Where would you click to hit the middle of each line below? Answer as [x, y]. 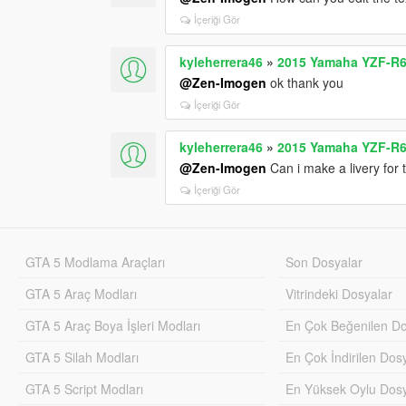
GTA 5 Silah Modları [82, 357]
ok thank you [305, 82]
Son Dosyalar [324, 261]
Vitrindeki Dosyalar [339, 293]
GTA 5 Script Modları [84, 388]
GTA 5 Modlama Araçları [95, 261]
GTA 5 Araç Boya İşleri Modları [112, 325]
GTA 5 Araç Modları [81, 293]
